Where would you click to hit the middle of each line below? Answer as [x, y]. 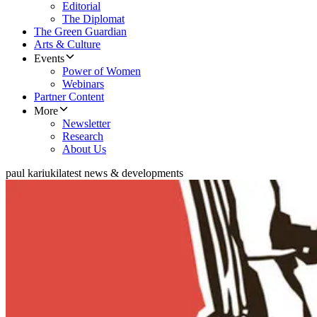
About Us [84, 149]
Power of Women [102, 71]
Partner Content [69, 97]
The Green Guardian [80, 32]
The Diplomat [93, 19]
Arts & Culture [67, 45]
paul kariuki [32, 173]
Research [83, 137]
